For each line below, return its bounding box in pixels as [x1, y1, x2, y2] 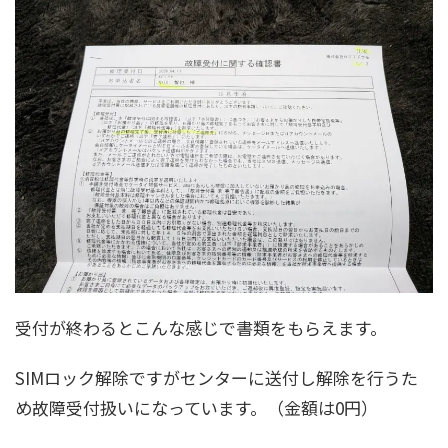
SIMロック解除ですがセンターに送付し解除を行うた [15, 365, 418, 391]
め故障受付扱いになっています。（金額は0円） [15, 395, 378, 421]
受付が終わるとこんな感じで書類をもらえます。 [15, 315, 387, 341]
